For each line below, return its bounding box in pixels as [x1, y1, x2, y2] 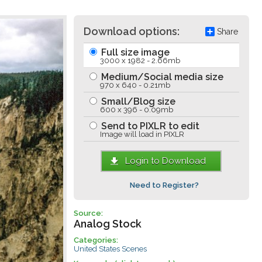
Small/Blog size [98, 96, 175, 107]
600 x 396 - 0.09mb [99, 105, 173, 114]
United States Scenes [73, 244, 147, 253]
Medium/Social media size [98, 71, 223, 82]
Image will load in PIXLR [99, 130, 184, 139]
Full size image [98, 47, 170, 58]
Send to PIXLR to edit [98, 120, 199, 132]
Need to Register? [129, 181, 199, 189]
